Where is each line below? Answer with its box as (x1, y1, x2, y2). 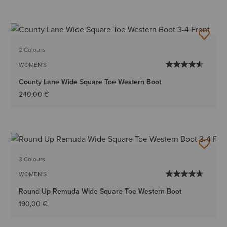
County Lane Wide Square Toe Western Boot (19, 77, 162, 87)
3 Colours (19, 155, 46, 164)
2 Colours (19, 45, 46, 54)
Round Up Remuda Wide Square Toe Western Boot (19, 186, 182, 197)
